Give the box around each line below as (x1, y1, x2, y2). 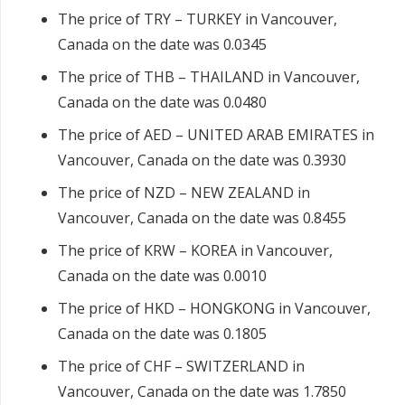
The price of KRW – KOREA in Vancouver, (58, 240, 333, 261)
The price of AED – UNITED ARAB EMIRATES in (58, 125, 374, 146)
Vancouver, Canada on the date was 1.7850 (58, 381, 346, 402)
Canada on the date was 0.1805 (58, 324, 267, 344)
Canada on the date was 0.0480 (58, 92, 267, 113)
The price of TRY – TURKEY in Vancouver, (58, 9, 337, 30)
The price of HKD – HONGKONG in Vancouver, (58, 298, 371, 319)
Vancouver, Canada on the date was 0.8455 (58, 208, 346, 229)
